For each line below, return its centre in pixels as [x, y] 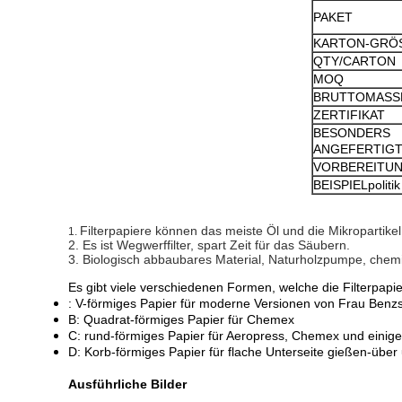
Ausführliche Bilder [127, 384]
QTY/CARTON [354, 61]
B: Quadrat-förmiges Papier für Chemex [181, 319]
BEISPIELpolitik [357, 185]
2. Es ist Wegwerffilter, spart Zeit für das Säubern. [209, 245]
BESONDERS [352, 133]
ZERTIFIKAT [349, 115]
